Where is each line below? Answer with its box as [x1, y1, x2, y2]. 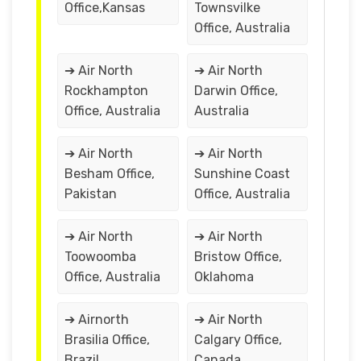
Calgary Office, [193, 331, 282, 347]
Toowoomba [64, 248, 136, 264]
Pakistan [64, 185, 117, 201]
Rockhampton [64, 82, 148, 98]
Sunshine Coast [193, 165, 290, 181]
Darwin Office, [193, 82, 278, 98]
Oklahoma [193, 268, 254, 284]
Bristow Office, [193, 248, 282, 264]
